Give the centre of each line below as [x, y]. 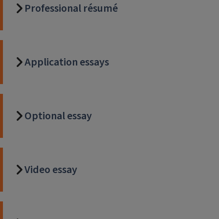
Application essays [67, 62]
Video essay [51, 170]
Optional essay [58, 116]
